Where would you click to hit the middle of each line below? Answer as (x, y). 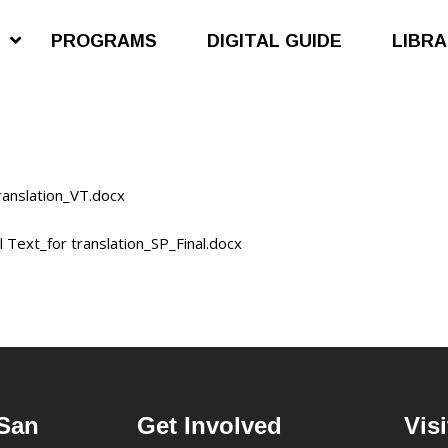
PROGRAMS (104, 41)
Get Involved (210, 426)
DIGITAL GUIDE (274, 41)
